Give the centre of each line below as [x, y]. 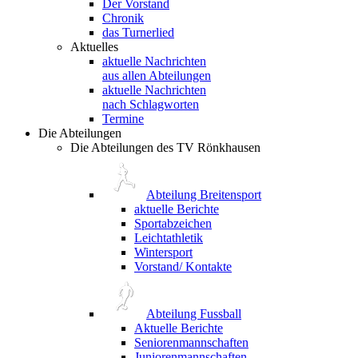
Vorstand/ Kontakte [183, 266]
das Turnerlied [138, 32]
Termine [123, 118]
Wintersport [163, 252]
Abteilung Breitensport [204, 194]
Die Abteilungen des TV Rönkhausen [165, 147]
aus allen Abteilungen [157, 75]
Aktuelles [94, 46]
